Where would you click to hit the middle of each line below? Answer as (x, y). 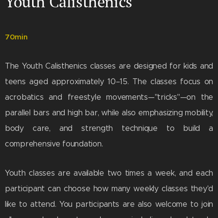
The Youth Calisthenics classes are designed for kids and (109, 66)
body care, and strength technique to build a (109, 128)
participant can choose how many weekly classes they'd (109, 189)
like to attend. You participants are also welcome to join (109, 204)
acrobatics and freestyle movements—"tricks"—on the (109, 97)
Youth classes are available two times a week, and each (109, 173)
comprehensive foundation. (55, 144)
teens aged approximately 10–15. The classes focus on (109, 82)
